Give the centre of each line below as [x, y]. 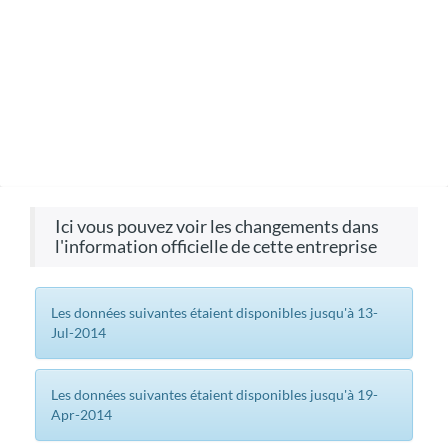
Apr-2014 [81, 414]
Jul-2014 [78, 332]
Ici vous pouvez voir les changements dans [217, 226]
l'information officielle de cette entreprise [216, 246]
